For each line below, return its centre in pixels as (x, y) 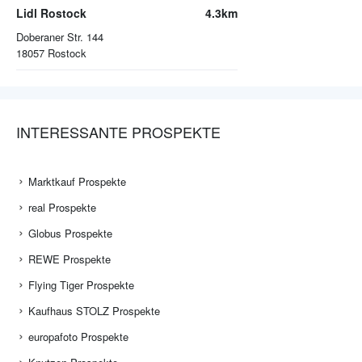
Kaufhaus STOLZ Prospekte (94, 311)
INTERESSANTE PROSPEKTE (118, 132)
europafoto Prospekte (78, 337)
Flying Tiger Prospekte (81, 285)
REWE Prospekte (69, 259)
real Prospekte (62, 208)
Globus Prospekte (70, 234)
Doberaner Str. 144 (60, 37)
